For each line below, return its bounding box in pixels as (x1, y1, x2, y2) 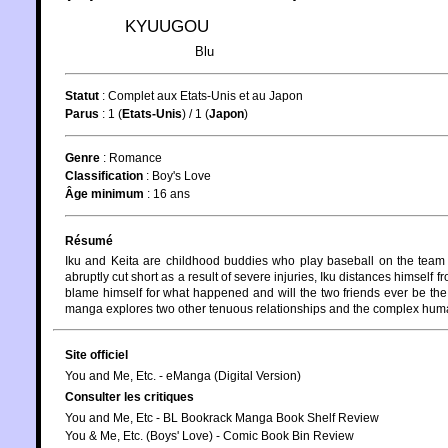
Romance (109, 150, 162, 165)
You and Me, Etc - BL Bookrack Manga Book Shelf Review (65, 410, 379, 425)
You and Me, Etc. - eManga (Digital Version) (65, 368, 301, 383)
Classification (65, 168, 143, 183)
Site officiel (65, 347, 128, 362)
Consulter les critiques (65, 389, 194, 404)
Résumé (65, 233, 113, 248)
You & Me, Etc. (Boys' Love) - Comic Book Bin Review (65, 428, 354, 443)
